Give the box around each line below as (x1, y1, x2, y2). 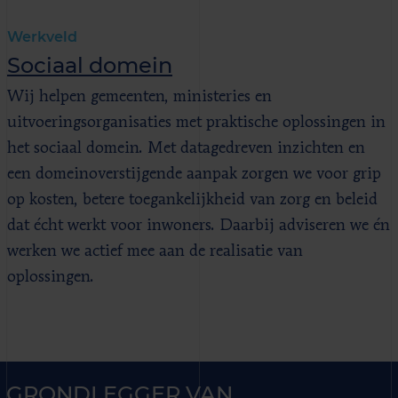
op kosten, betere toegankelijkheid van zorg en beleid (7, 191, 378, 208)
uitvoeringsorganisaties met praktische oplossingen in (7, 114, 386, 131)
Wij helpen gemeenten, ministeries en (7, 88, 272, 105)
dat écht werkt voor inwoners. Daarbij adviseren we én (7, 217, 390, 234)
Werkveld (7, 28, 77, 45)
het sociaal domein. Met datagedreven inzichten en (7, 139, 365, 156)
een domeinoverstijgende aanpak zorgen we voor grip (7, 165, 381, 182)
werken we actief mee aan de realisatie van (7, 243, 303, 259)
